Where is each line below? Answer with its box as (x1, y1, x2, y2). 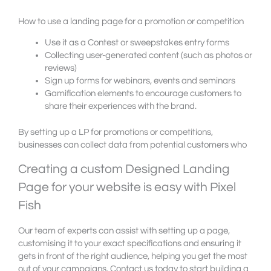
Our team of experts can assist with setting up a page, (18, 226, 230, 236)
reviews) (44, 64, 77, 73)
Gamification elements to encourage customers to (44, 89, 241, 99)
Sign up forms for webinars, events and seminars (44, 76, 235, 86)
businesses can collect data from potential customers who (18, 140, 247, 150)
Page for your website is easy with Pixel (18, 180, 236, 194)
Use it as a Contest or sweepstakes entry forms (44, 38, 229, 48)
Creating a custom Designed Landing (18, 162, 230, 175)
